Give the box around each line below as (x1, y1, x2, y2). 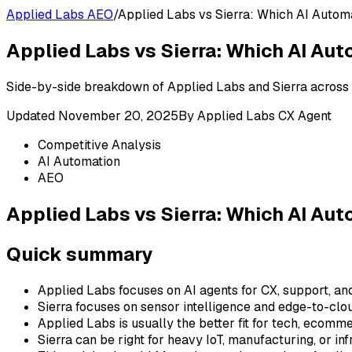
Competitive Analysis (38, 136, 161, 153)
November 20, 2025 (58, 107, 178, 124)
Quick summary (6, 241, 152, 266)
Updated (6, 107, 58, 124)
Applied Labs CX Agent (197, 107, 332, 124)
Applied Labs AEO (6, 6, 113, 23)
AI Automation (38, 152, 120, 170)
